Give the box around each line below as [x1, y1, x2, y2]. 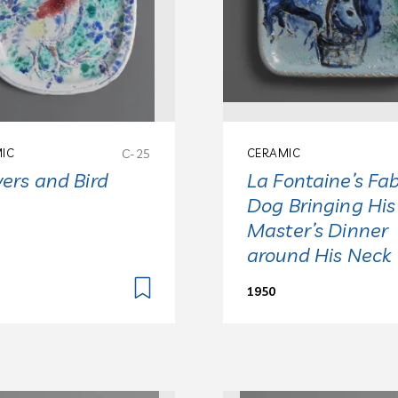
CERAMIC [246, 145, 301, 160]
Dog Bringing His [246, 192, 396, 218]
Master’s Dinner [246, 217, 389, 243]
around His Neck [246, 242, 392, 267]
